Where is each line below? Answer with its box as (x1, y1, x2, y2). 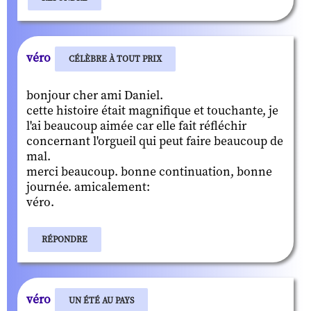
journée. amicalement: (26, 179, 150, 195)
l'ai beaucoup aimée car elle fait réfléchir (26, 118, 246, 134)
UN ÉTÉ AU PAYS (69, 294, 134, 306)
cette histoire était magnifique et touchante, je (26, 103, 278, 119)
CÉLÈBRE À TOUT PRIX (69, 53, 162, 65)
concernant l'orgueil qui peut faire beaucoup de (26, 133, 283, 149)
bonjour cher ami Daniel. (26, 87, 163, 103)
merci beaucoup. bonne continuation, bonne (26, 164, 272, 180)
